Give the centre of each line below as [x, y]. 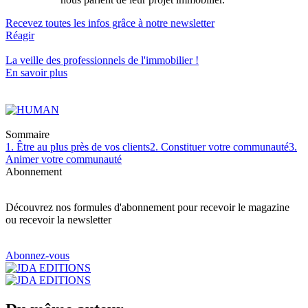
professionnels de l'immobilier [128, 60]
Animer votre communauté [64, 159]
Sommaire [27, 134]
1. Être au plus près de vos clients [78, 146]
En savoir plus [36, 72]
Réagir [20, 35]
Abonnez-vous [37, 255]
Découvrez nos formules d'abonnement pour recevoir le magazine [147, 207]
